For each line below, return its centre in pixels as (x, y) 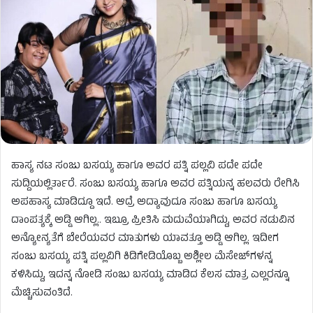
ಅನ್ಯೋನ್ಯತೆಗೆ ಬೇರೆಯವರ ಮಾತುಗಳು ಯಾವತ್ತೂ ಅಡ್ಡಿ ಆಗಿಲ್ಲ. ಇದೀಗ (145, 239)
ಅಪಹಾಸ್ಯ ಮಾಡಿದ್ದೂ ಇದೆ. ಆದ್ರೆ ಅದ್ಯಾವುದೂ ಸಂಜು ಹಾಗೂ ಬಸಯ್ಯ (144, 203)
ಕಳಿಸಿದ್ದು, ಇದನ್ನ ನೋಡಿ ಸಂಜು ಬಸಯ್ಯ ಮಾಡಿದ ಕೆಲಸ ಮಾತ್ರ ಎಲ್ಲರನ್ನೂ (150, 275)
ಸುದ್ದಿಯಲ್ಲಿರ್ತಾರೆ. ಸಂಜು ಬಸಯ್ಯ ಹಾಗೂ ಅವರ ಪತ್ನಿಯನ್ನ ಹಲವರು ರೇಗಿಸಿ (155, 184)
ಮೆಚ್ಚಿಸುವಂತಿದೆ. (42, 293)
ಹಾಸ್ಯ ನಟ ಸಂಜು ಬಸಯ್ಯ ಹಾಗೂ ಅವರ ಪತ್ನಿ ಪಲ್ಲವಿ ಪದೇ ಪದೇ (137, 166)
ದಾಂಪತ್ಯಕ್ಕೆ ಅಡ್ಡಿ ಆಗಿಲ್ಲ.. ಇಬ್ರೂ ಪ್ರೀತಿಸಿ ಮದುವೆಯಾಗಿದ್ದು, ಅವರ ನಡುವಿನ (153, 221)
